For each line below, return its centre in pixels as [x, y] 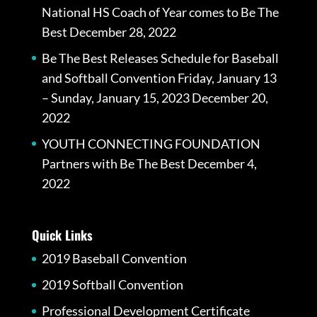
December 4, [222, 163]
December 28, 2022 [122, 32]
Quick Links [62, 235]
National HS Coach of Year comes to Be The [160, 12]
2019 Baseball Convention [114, 259]
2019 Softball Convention [112, 285]
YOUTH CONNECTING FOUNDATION [151, 144]
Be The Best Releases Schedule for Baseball [160, 58]
